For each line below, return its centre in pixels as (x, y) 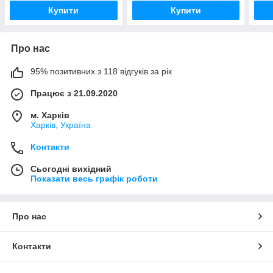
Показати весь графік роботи (94, 178)
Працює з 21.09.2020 (74, 93)
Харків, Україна (61, 125)
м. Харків (50, 115)
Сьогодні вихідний (71, 168)
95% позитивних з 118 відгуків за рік (101, 71)
